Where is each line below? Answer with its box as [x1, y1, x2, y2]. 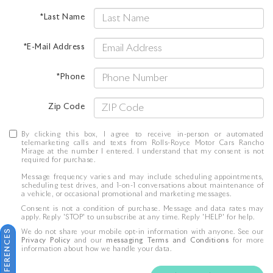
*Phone [57, 73, 85, 81]
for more [229, 237, 264, 244]
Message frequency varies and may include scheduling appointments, [21, 174, 264, 180]
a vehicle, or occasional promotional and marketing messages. [21, 191, 231, 197]
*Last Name [40, 13, 85, 21]
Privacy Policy [21, 237, 71, 244]
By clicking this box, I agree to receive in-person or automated [21, 131, 264, 138]
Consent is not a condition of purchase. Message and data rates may [21, 205, 264, 212]
